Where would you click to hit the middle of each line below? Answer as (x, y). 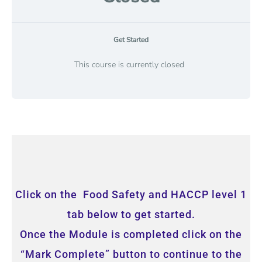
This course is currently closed (129, 64)
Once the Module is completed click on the (131, 234)
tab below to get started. (131, 214)
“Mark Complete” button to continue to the (131, 254)
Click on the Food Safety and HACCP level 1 (131, 194)
